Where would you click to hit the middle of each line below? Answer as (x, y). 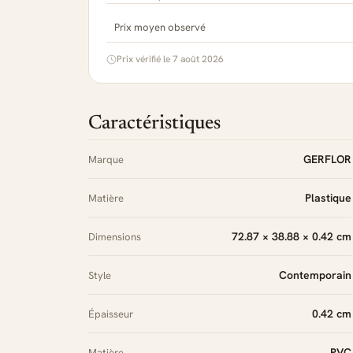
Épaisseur (111, 314)
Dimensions (115, 236)
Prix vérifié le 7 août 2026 (170, 59)
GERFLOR (327, 159)
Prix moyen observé (160, 27)
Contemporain (315, 275)
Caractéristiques (154, 124)
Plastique (328, 197)
